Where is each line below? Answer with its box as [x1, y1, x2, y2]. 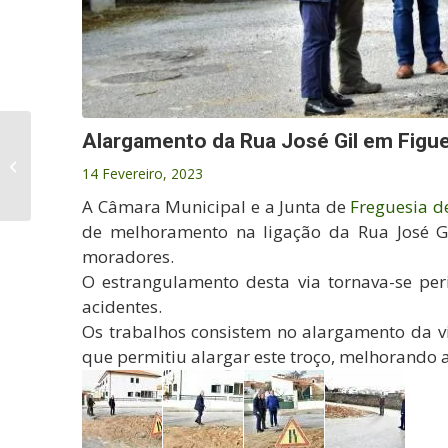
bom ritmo [35, 190, 96, 208]
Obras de [35, 127, 92, 145]
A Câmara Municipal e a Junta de [82, 195, 351, 219]
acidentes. [82, 295, 162, 319]
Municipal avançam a [35, 169, 163, 187]
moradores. [82, 245, 174, 269]
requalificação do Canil [35, 148, 174, 166]
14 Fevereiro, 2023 [82, 164, 203, 184]
